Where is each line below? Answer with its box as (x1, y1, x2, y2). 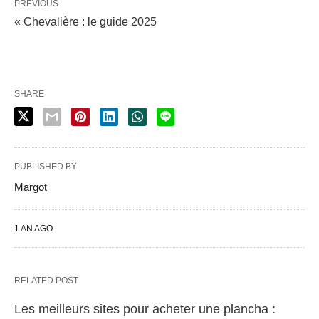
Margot (14, 180, 47, 193)
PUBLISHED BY (14, 161, 77, 172)
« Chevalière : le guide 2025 (14, 15, 157, 28)
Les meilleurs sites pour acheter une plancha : (14, 301, 276, 316)
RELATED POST (14, 275, 78, 286)
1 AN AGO (14, 223, 53, 234)
